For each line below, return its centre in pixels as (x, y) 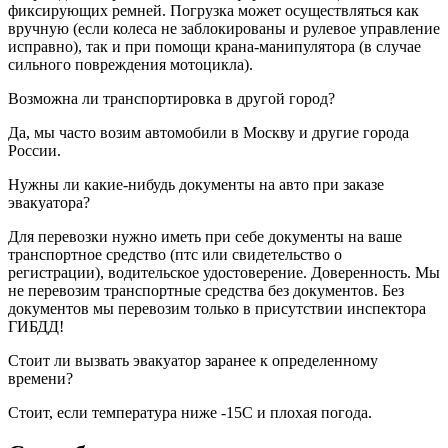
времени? (40, 378)
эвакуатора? (49, 202)
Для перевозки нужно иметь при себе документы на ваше (205, 236)
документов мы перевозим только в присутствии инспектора (217, 308)
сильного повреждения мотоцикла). (130, 64)
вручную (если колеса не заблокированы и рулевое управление (224, 28)
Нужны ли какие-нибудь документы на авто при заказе (196, 184)
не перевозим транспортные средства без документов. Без (206, 290)
